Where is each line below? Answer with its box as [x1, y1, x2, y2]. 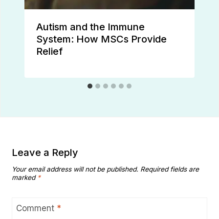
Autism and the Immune [36, 21, 145, 33]
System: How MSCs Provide [36, 33, 167, 45]
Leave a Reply [12, 146, 78, 158]
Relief [36, 45, 63, 58]
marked [12, 174, 37, 182]
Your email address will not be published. [12, 165, 138, 174]
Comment [16, 203, 57, 214]
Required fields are [140, 165, 199, 174]
